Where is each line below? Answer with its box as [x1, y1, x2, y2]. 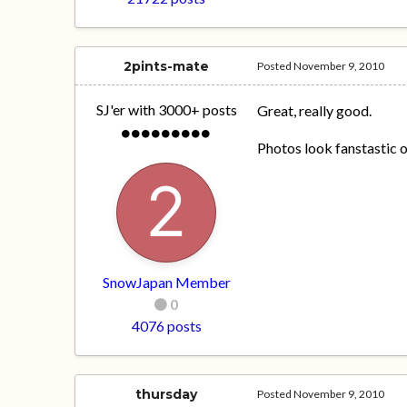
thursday [135, 386, 198, 403]
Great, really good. [257, 102, 372, 120]
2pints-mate [124, 58, 210, 75]
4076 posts [131, 317, 202, 335]
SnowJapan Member [102, 273, 231, 292]
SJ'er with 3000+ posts [95, 101, 237, 119]
